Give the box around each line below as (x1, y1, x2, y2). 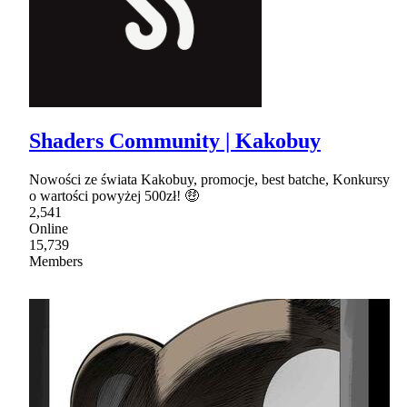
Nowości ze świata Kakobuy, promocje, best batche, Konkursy (29, 172, 390, 188)
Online (29, 221, 68, 237)
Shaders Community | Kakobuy (29, 129, 321, 154)
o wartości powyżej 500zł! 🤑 (29, 188, 199, 204)
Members (29, 253, 83, 270)
